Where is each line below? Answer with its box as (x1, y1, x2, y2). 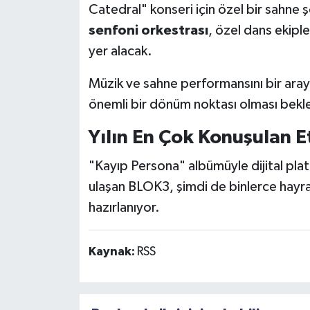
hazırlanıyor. (88, 200, 160, 215)
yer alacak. (88, 44, 152, 59)
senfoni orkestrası (88, 24, 208, 38)
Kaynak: (88, 245, 137, 258)
